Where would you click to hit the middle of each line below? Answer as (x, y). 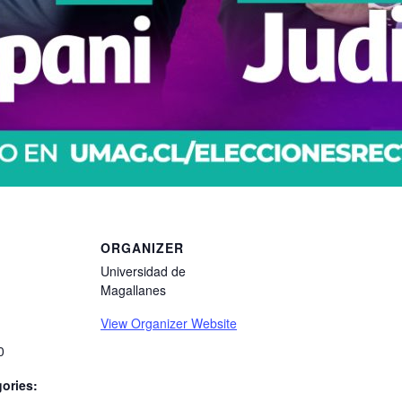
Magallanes (133, 290)
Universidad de (143, 271)
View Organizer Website (169, 323)
